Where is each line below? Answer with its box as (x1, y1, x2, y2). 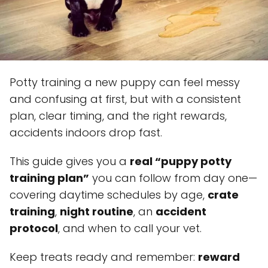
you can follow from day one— (89, 170, 257, 185)
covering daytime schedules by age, (10, 187, 208, 202)
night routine (60, 203, 133, 219)
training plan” (10, 170, 89, 185)
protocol (10, 220, 58, 236)
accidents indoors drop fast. (10, 124, 162, 140)
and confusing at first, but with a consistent (10, 91, 241, 106)
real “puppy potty (130, 153, 232, 169)
